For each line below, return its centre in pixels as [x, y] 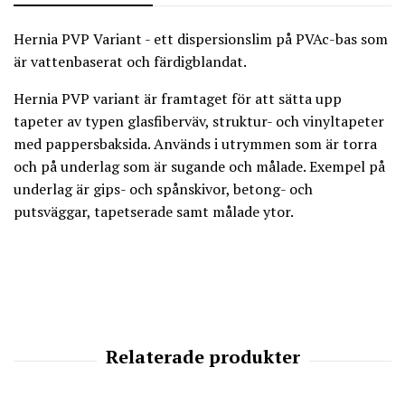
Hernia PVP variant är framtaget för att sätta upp [178, 98]
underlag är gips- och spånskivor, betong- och [163, 188]
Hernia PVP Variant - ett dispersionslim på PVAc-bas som [201, 38]
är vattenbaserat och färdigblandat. [130, 61]
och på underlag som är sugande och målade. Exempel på [199, 166]
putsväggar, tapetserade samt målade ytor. [154, 211]
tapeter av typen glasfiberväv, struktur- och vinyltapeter [199, 121]
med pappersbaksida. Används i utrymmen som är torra [195, 143]
